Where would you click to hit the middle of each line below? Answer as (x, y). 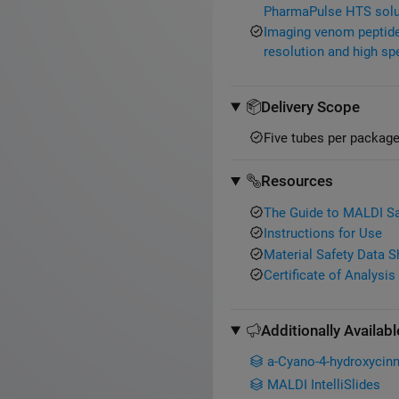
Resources (297, 181)
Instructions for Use (323, 234)
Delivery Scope (311, 106)
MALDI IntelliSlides (324, 384)
